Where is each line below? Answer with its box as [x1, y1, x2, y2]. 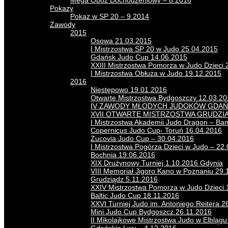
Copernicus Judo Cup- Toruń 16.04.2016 [91, 126, 222, 134]
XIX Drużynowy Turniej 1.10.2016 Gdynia [91, 159, 223, 167]
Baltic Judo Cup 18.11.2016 [91, 191, 179, 199]
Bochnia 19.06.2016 [91, 151, 155, 159]
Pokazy [50, 4, 73, 12]
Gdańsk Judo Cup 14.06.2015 [91, 53, 187, 61]
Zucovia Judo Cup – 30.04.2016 [91, 134, 194, 142]
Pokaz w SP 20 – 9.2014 [70, 12, 149, 20]
